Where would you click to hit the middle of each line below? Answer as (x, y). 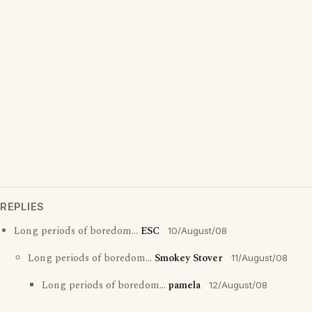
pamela (185, 286)
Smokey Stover (189, 258)
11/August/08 (259, 258)
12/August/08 (238, 285)
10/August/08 (197, 231)
